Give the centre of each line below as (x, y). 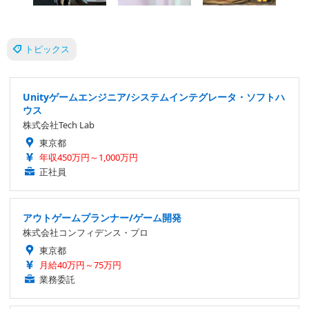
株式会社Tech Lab (59, 125)
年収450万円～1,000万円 (89, 158)
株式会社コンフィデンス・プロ (86, 233)
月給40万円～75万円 (80, 265)
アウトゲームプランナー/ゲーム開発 (102, 218)
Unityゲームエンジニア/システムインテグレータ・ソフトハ (154, 97)
